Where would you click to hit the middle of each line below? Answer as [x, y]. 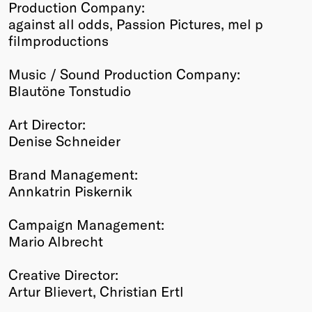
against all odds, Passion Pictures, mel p [136, 23]
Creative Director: [63, 274]
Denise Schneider [64, 140]
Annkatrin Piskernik [70, 190]
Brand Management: [73, 174]
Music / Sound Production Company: [124, 73]
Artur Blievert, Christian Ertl [96, 291]
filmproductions [58, 40]
